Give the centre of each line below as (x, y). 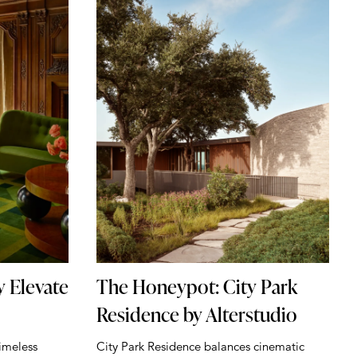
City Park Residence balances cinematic (200, 346)
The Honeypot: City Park (196, 286)
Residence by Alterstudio (196, 314)
